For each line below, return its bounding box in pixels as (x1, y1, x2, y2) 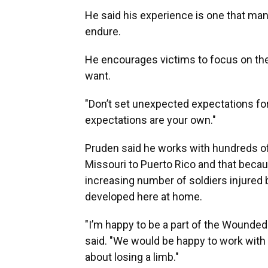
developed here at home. (85, 190, 202, 203)
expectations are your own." (85, 113, 216, 126)
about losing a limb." (85, 250, 179, 263)
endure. (85, 25, 121, 38)
